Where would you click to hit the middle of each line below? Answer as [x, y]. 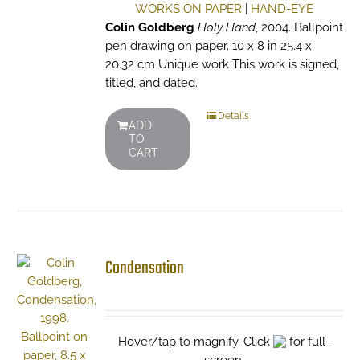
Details [233, 116]
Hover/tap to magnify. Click [195, 342]
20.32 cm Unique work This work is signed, [222, 64]
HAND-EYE [282, 9]
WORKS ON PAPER [188, 9]
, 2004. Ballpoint [299, 27]
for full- [308, 342]
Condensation [144, 268]
